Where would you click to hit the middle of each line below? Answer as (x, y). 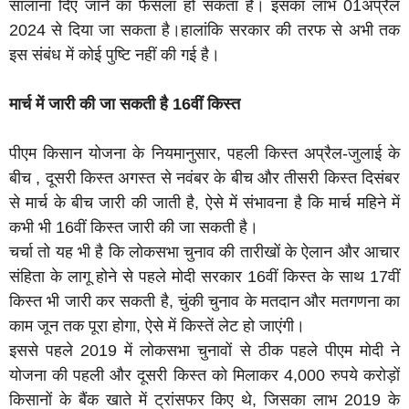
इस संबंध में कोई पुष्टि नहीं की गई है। (115, 55)
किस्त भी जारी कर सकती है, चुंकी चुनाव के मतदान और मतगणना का (204, 302)
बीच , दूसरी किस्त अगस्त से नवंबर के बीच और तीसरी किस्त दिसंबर (204, 178)
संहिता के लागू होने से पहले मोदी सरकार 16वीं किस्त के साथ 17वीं (204, 277)
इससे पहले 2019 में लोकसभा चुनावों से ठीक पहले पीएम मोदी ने (204, 351)
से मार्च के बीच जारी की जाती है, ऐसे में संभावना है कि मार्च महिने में (204, 203)
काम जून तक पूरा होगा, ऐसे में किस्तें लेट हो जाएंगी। (157, 326)
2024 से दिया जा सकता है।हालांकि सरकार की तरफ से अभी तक (204, 31)
